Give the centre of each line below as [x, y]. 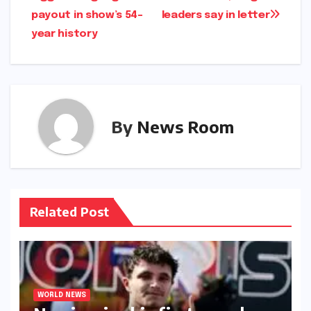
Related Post [69, 212]
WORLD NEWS [61, 295]
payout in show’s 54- [87, 16]
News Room [185, 126]
